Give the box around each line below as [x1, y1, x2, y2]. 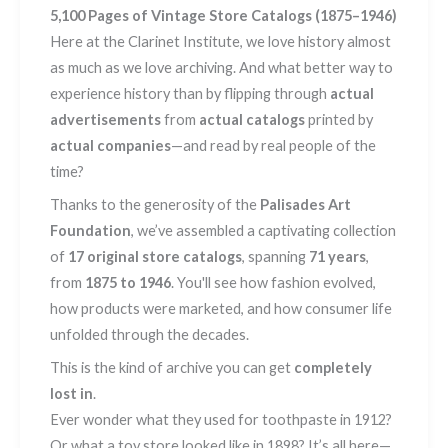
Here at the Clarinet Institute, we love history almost [50, 32, 391, 50]
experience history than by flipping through [50, 84, 330, 102]
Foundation [50, 221, 131, 239]
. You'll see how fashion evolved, [171, 273, 376, 291]
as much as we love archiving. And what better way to [50, 58, 393, 76]
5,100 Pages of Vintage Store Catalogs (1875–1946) [50, 6, 397, 24]
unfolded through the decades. [50, 325, 249, 343]
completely [294, 359, 372, 377]
